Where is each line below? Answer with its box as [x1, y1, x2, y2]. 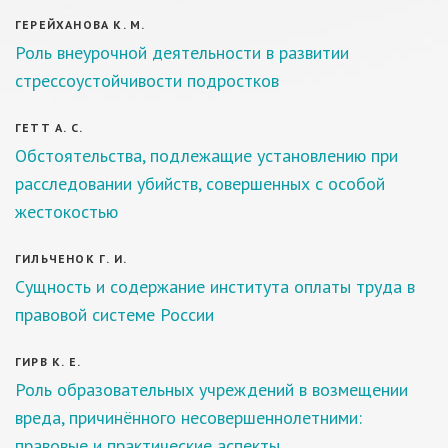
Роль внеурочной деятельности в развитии [15, 41, 349, 64]
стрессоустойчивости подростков [15, 69, 279, 92]
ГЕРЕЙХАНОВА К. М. [15, 17, 146, 32]
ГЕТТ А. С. [15, 120, 83, 135]
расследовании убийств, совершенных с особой [15, 172, 385, 195]
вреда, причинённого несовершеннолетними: [15, 406, 362, 429]
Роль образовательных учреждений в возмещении [15, 378, 408, 401]
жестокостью [15, 200, 118, 223]
